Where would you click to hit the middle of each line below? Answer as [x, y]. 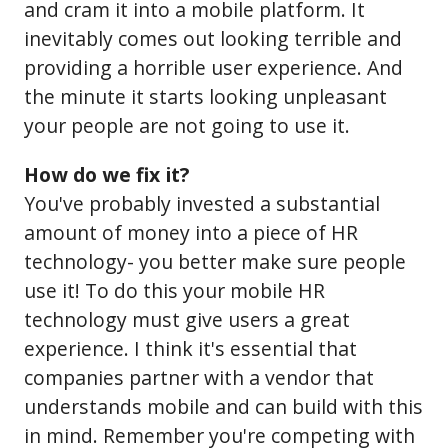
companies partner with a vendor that [199, 377]
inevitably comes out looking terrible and [213, 39]
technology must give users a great [187, 319]
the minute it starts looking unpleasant [205, 97]
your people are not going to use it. [187, 126]
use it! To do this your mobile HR [174, 290]
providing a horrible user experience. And [213, 68]
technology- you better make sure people [215, 261]
